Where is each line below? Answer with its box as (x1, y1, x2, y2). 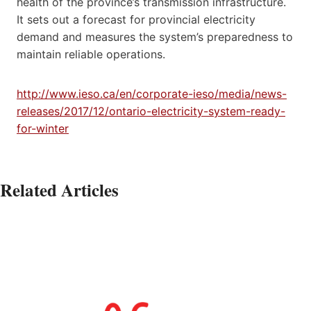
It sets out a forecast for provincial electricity (17, 12, 255, 26)
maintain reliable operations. (17, 47, 165, 61)
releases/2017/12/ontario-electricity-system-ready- (17, 103, 285, 118)
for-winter (17, 121, 69, 135)
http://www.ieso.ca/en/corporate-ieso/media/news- (17, 86, 287, 101)
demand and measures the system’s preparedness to (17, 29, 293, 44)
